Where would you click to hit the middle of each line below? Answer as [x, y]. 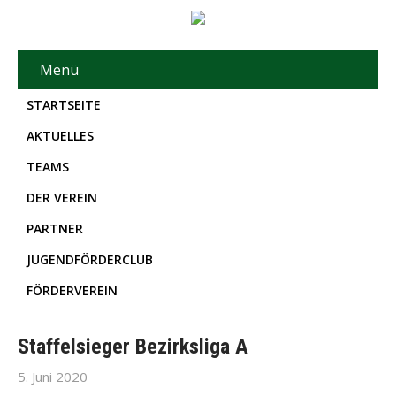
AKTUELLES [60, 136]
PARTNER [55, 228]
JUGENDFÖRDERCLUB [90, 259]
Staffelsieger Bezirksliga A [133, 346]
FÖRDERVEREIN [72, 290]
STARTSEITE [64, 105]
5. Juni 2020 [53, 377]
